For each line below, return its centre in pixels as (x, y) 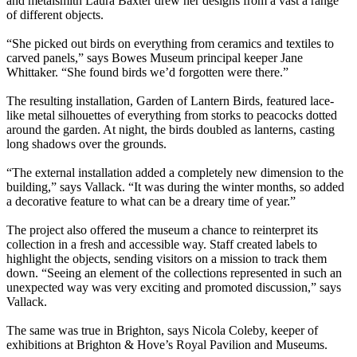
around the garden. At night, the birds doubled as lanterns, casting (171, 130)
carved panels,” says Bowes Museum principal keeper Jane (155, 58)
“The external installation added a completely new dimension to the (175, 173)
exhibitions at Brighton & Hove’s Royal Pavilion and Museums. (167, 345)
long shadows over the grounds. (86, 144)
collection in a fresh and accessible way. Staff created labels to (162, 245)
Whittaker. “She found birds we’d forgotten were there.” (147, 73)
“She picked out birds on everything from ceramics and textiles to (170, 44)
